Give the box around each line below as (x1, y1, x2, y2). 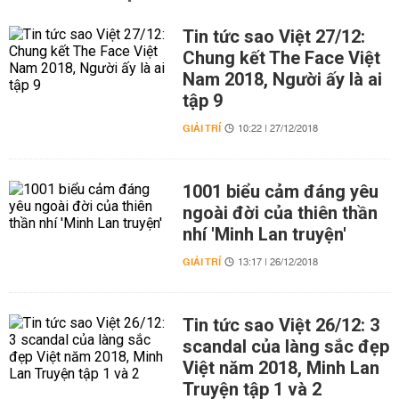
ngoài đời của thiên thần (182, 202, 378, 224)
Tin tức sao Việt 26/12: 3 (182, 314, 379, 336)
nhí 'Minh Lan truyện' (182, 224, 346, 245)
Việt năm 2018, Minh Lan (182, 357, 379, 379)
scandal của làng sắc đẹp (182, 336, 389, 357)
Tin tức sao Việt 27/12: (182, 26, 365, 47)
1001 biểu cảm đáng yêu (182, 181, 379, 202)
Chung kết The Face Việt (182, 47, 380, 69)
